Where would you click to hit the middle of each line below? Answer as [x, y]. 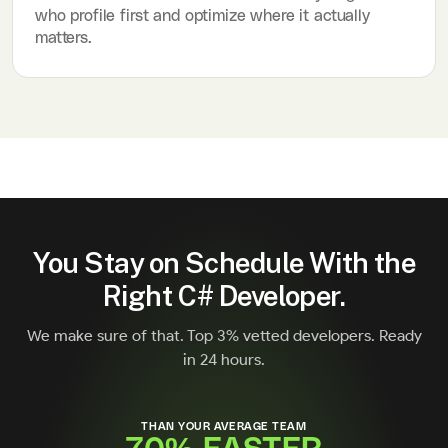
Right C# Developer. [224, 294]
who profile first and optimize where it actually [202, 15]
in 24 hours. [224, 359]
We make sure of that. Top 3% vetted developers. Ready [224, 335]
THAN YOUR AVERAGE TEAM [224, 426]
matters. [63, 37]
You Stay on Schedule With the [224, 261]
